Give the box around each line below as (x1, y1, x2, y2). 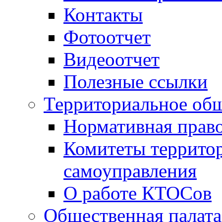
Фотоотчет (63, 26, 151, 48)
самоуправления (63, 160, 197, 181)
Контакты (63, 4, 143, 25)
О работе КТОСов (63, 182, 212, 204)
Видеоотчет (63, 49, 160, 70)
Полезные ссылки (63, 71, 208, 92)
